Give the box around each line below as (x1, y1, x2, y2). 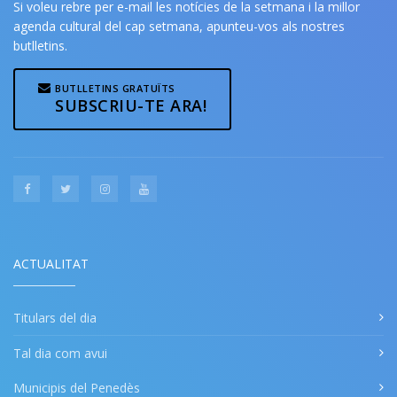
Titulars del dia (13, 308, 97, 326)
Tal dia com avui (13, 344, 107, 362)
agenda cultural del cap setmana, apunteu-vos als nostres (13, 18, 345, 35)
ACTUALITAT (13, 254, 89, 272)
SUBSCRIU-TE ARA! (55, 95, 207, 116)
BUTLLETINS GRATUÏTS (55, 82, 175, 95)
